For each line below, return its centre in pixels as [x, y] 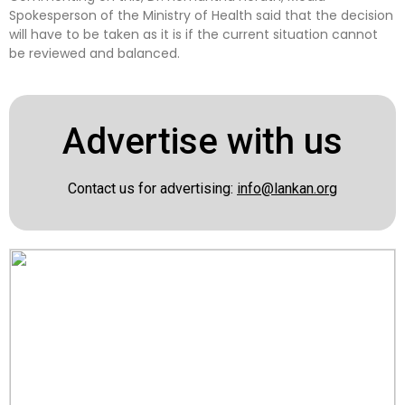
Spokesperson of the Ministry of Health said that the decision [201, 16]
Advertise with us [202, 141]
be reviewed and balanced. [94, 54]
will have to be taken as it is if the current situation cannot [193, 35]
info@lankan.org [287, 188]
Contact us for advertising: [152, 188]
